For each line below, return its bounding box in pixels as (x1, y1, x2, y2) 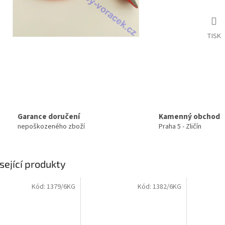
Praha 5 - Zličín (159, 122, 201, 132)
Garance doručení (18, 111, 80, 123)
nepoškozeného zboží (18, 122, 85, 132)
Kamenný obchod (159, 111, 220, 123)
